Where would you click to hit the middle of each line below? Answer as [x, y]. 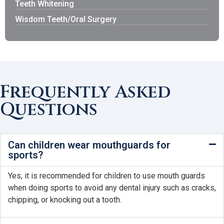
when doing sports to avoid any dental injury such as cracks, [112, 188]
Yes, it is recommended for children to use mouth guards [106, 176]
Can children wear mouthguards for [89, 145]
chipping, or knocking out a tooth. [65, 200]
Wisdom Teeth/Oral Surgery [66, 19]
